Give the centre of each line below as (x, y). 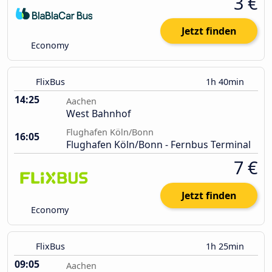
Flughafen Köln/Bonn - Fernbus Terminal (158, 145)
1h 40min (226, 82)
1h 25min (226, 246)
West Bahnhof (98, 114)
